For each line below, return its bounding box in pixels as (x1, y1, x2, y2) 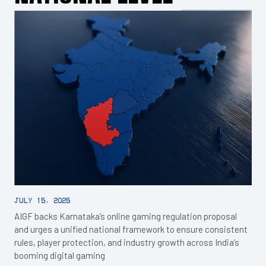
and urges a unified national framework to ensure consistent (14, 223, 248, 235)
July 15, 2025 (14, 197, 70, 204)
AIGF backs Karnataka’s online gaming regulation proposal (14, 210, 237, 221)
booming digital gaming (14, 249, 105, 261)
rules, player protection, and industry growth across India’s (14, 236, 239, 248)
